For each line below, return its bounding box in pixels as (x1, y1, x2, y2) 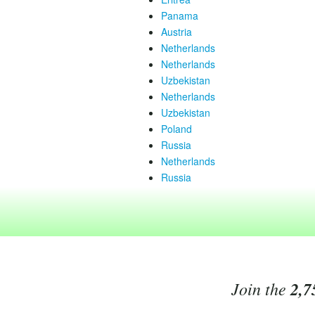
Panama (161, 8, 198, 22)
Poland (161, 122, 192, 136)
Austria (161, 25, 192, 39)
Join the (231, 277, 290, 300)
